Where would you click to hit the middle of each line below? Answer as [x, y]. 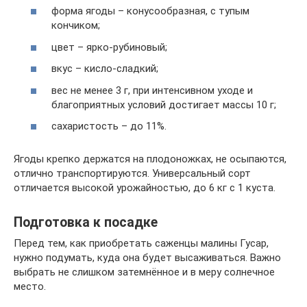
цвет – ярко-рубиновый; [109, 47]
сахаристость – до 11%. [109, 126]
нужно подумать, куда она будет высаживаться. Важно [147, 258]
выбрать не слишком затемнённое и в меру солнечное [144, 272]
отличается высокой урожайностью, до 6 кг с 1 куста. [145, 188]
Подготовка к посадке [86, 223]
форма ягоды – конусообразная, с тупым [150, 11]
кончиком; [76, 25]
